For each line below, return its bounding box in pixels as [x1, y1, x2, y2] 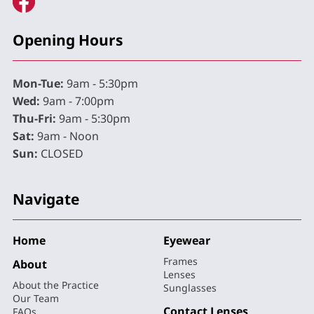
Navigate [13, 189, 79, 209]
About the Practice [13, 278, 99, 292]
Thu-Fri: [13, 110, 56, 126]
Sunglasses [163, 280, 217, 294]
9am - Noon [34, 128, 99, 144]
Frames [163, 254, 198, 268]
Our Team [13, 291, 59, 305]
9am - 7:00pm [40, 93, 114, 109]
